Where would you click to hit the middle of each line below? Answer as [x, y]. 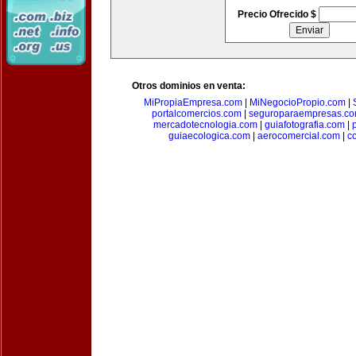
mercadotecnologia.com [205, 125]
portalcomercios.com [197, 114]
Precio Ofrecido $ [278, 14]
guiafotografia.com [305, 125]
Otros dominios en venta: [189, 86]
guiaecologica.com [209, 136]
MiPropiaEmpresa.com [193, 103]
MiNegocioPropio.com [298, 103]
